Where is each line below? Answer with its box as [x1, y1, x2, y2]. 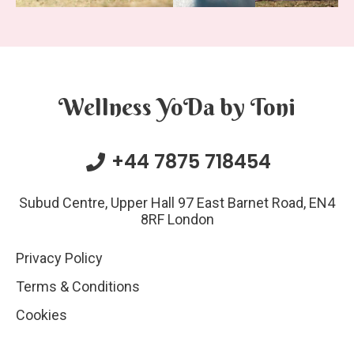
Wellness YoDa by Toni [58, 92, 296, 122]
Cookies [16, 307, 67, 323]
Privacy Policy [16, 250, 103, 266]
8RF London [140, 211, 214, 228]
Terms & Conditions [16, 278, 140, 295]
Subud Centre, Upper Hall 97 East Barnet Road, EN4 [19, 194, 335, 211]
